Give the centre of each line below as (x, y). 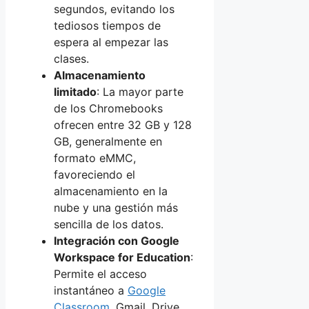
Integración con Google (117, 241)
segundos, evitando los (114, 9)
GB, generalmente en (108, 142)
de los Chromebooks (108, 109)
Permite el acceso (100, 274)
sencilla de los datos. (109, 225)
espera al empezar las (111, 42)
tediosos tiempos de (107, 26)
